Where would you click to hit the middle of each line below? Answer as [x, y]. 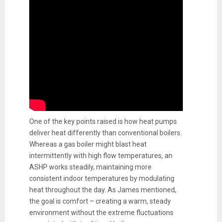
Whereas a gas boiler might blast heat [88, 144]
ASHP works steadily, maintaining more [90, 167]
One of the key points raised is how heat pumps [103, 121]
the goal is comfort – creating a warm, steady [100, 201]
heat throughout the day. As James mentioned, [103, 190]
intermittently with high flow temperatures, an [101, 155]
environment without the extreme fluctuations [101, 212]
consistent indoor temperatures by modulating [102, 178]
